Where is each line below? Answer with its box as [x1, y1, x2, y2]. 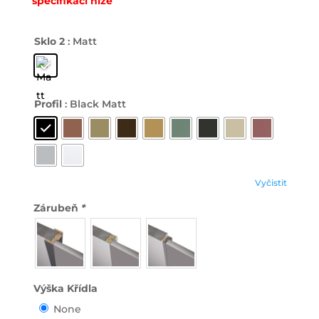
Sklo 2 [33, 34, 65, 48]
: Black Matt [64, 97, 126, 110]
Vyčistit [254, 178, 287, 189]
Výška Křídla [33, 281, 98, 295]
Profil [33, 97, 62, 110]
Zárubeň [33, 201, 81, 214]
